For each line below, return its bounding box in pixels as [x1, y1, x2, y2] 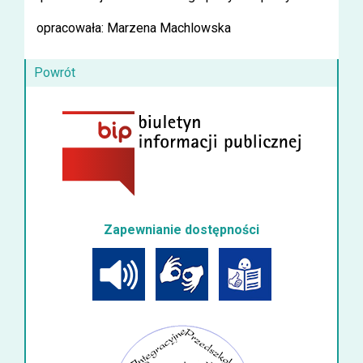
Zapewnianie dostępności [104, 221, 259, 237]
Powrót [34, 65, 75, 80]
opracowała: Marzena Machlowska [36, 20, 231, 36]
